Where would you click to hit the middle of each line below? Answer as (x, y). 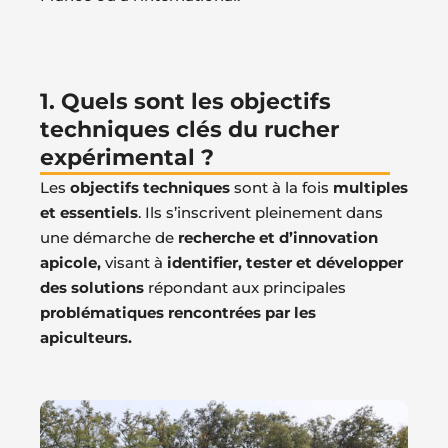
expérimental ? (127, 157)
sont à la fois (281, 187)
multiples (368, 187)
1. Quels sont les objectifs (185, 101)
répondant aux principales (245, 287)
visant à (134, 262)
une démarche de (107, 237)
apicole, (70, 262)
